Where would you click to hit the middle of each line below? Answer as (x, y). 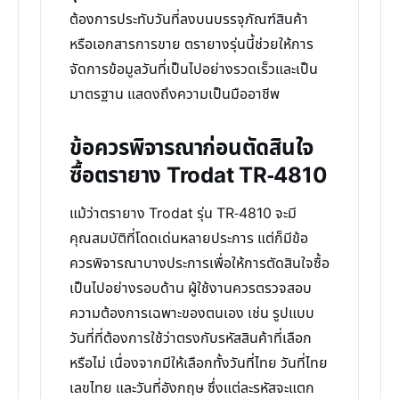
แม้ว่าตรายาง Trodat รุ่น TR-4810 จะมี (183, 214)
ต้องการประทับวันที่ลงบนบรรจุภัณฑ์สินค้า (189, 20)
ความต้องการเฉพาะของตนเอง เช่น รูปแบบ (192, 313)
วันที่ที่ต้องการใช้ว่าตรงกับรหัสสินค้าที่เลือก (191, 338)
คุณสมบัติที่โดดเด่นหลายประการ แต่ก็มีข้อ (189, 239)
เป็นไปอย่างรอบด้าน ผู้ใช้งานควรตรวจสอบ (191, 289)
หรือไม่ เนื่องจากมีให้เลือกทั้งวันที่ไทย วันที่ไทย (199, 363)
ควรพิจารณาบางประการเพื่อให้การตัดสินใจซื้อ (199, 264)
